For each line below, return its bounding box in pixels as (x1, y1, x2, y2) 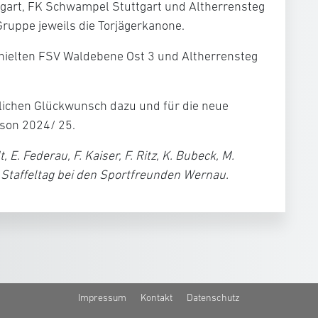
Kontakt (141, 292, 172, 303)
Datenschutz (187, 292, 240, 303)
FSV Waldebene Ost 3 (38, 49, 155, 63)
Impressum (78, 292, 126, 303)
